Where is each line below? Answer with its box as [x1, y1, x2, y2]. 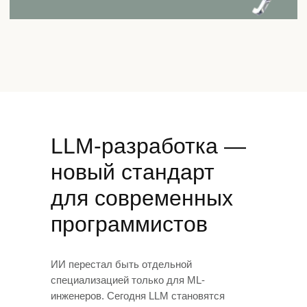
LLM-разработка [51, 134, 218, 158]
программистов [51, 212, 208, 236]
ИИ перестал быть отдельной [51, 258, 192, 270]
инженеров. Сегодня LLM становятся [51, 290, 225, 302]
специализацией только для [51, 274, 184, 286]
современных [95, 186, 233, 210]
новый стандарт [51, 160, 214, 184]
